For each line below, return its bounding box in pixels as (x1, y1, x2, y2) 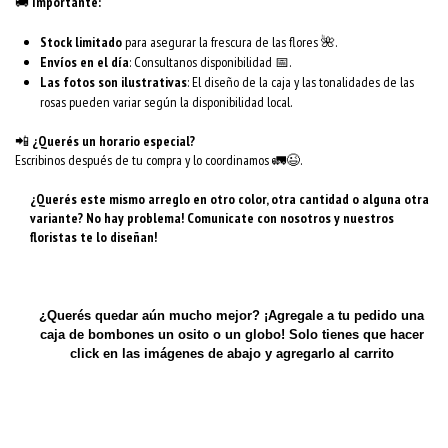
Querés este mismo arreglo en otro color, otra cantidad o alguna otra (36, 189, 429, 208)
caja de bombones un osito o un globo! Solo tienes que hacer (39, 326, 424, 342)
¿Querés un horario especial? (32, 131, 195, 150)
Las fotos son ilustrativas (40, 72, 187, 91)
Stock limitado (40, 32, 122, 51)
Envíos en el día (40, 52, 129, 71)
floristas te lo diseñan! (30, 227, 157, 246)
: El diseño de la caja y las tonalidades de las (187, 72, 414, 91)
